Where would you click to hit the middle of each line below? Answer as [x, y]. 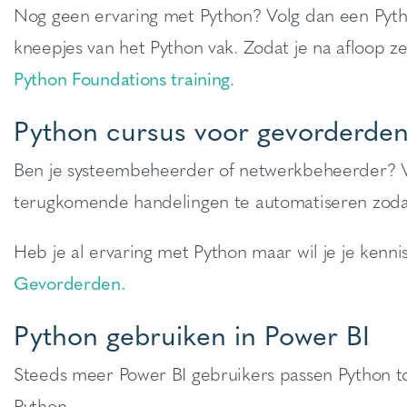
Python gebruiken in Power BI [192, 334]
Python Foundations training [122, 78]
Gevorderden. [70, 282]
